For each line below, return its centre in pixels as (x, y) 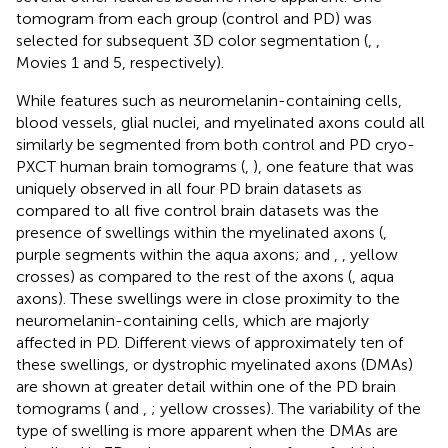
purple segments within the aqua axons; (160, 254)
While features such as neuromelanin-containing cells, (209, 100)
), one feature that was (333, 166)
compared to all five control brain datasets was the (197, 210)
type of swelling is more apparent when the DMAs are (207, 430)
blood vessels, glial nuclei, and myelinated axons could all (220, 122)
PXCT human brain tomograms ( (130, 166)
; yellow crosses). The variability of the (286, 408)
